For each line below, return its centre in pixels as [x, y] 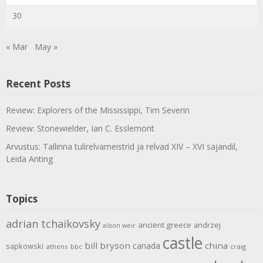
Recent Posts [38, 83]
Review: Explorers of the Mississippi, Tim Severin [98, 110]
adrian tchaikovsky [53, 223]
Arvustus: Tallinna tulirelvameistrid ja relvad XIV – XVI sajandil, [122, 146]
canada [146, 245]
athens [57, 246]
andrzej [207, 225]
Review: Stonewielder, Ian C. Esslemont [80, 128]
